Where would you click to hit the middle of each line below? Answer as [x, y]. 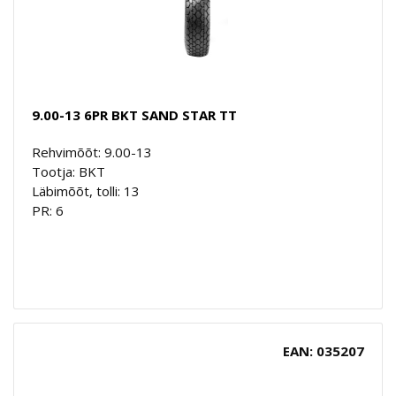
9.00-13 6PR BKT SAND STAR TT [134, 114]
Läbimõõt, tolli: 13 [86, 190]
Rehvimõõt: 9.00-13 [92, 152]
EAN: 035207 [324, 350]
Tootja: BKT [69, 171]
